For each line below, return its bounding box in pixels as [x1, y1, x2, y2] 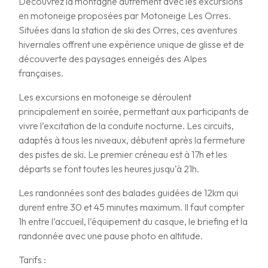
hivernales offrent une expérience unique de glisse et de [19, 38, 245, 50]
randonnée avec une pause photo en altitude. [19, 229, 203, 242]
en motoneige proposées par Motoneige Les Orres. [19, 9, 232, 22]
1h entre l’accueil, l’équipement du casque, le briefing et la [19, 215, 248, 227]
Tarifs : [19, 253, 47, 266]
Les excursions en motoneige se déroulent [19, 90, 192, 103]
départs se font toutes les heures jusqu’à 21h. [19, 162, 200, 175]
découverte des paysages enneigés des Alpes [19, 52, 208, 65]
